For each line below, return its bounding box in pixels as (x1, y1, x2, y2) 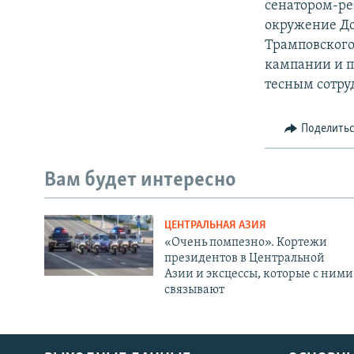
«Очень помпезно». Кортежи (164, 235, 327, 249)
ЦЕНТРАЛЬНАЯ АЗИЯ (164, 219, 266, 232)
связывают (164, 283, 224, 296)
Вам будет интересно (44, 170, 236, 192)
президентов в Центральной (164, 251, 325, 265)
